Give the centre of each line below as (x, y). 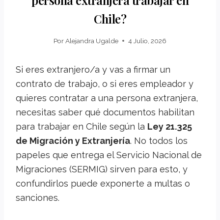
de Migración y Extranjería (73, 140)
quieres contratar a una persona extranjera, (107, 98)
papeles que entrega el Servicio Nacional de (109, 155)
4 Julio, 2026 (148, 41)
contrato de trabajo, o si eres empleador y (105, 83)
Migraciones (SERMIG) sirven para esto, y (102, 169)
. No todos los (159, 140)
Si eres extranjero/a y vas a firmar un (93, 69)
